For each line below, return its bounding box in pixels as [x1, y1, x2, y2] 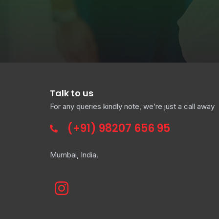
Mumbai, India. [50, 150, 98, 159]
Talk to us [50, 87, 93, 99]
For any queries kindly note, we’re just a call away [50, 102, 215, 111]
